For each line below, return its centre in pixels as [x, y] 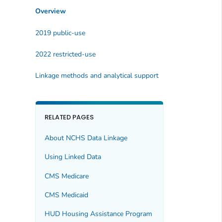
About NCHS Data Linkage [86, 138]
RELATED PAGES [69, 117]
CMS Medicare [66, 176]
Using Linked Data [73, 157]
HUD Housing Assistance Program [98, 214]
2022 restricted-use [65, 55]
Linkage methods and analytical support [97, 76]
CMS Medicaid [66, 195]
